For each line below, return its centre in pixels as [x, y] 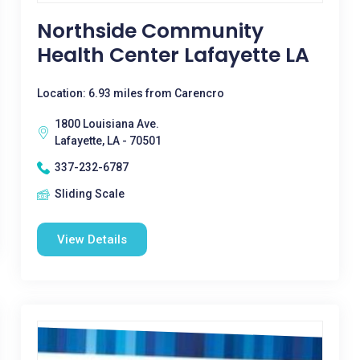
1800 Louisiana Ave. [106, 124]
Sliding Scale [89, 194]
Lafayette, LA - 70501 [108, 141]
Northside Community [150, 31]
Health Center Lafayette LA [173, 55]
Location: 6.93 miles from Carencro [130, 93]
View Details [92, 239]
